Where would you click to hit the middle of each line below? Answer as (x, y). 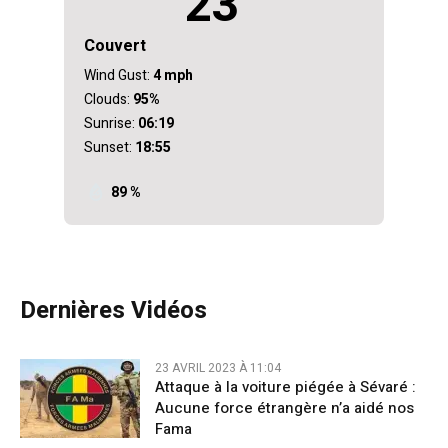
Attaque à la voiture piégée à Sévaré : (285, 386)
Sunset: (108, 147)
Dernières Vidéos (113, 310)
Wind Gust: (117, 75)
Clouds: (107, 99)
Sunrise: (109, 123)
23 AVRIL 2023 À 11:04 (218, 367)
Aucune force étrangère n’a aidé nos (284, 407)
